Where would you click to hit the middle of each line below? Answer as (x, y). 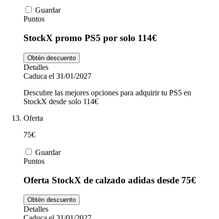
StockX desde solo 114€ (61, 101)
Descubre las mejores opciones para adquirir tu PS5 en (107, 92)
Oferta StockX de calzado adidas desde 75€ (110, 180)
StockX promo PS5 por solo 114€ (90, 38)
